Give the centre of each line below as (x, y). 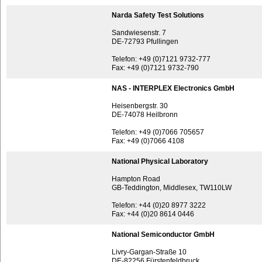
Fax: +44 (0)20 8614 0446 (153, 214)
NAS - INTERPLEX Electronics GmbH (173, 88)
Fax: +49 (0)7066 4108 (148, 141)
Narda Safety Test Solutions (158, 15)
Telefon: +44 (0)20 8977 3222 (159, 205)
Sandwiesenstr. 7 (139, 33)
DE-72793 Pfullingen (145, 42)
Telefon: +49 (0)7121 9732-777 (161, 59)
